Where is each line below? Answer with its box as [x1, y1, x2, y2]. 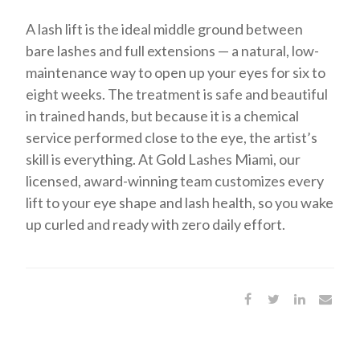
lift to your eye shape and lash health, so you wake [26, 194, 334, 211]
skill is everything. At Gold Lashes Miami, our [26, 150, 301, 168]
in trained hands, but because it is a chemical [26, 107, 300, 125]
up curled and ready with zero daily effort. [26, 215, 286, 233]
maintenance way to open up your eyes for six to [26, 63, 326, 81]
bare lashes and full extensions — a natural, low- [26, 42, 320, 59]
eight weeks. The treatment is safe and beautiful [26, 85, 329, 103]
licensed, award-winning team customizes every [26, 172, 325, 190]
